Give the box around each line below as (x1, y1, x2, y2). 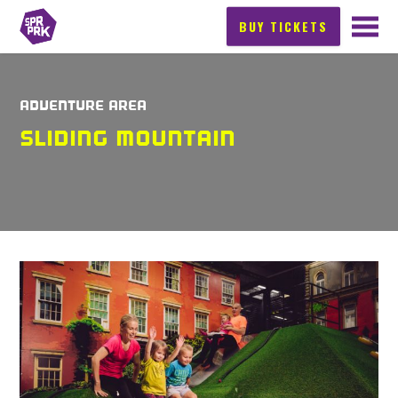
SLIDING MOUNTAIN (20, 125, 236, 152)
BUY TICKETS (239, 16, 329, 36)
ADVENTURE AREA (20, 96, 147, 114)
